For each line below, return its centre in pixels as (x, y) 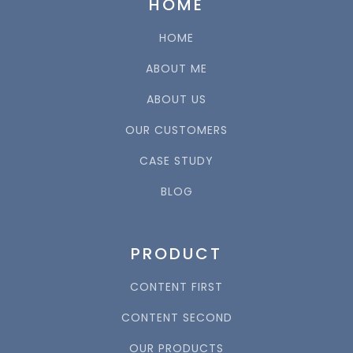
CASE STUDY (176, 160)
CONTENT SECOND (176, 317)
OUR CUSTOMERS (176, 130)
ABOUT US (176, 99)
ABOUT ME (176, 68)
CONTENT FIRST (176, 286)
